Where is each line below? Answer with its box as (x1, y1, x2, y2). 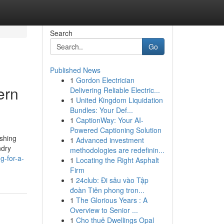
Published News (49, 65, 100, 75)
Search (49, 28, 72, 38)
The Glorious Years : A (75, 195, 147, 205)
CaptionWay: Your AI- (75, 115, 143, 125)
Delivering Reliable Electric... (69, 85, 160, 95)
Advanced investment (75, 135, 144, 145)
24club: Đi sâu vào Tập (75, 175, 148, 185)
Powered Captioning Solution (69, 125, 161, 135)
